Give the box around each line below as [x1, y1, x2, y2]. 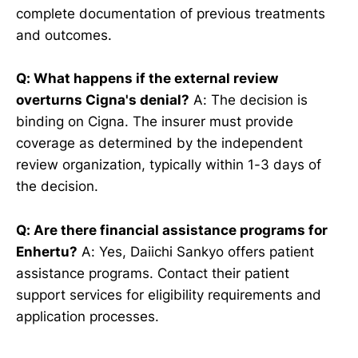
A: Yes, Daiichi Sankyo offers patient [78, 243, 314, 260]
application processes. [16, 308, 159, 324]
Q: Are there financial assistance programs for [16, 221, 328, 238]
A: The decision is [189, 92, 308, 109]
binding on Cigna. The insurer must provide [16, 113, 293, 130]
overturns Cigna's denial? [16, 92, 189, 109]
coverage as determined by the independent [16, 135, 303, 152]
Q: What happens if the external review [16, 70, 278, 87]
